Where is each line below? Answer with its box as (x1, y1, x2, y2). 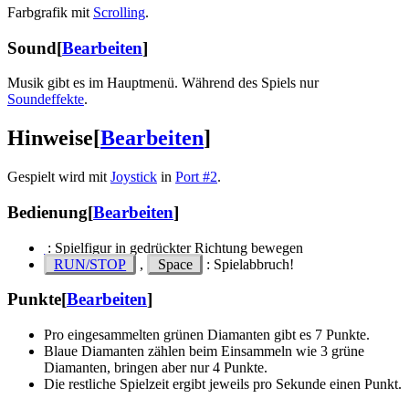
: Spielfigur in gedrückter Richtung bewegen (47, 239, 303, 256)
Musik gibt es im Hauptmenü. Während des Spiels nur (7, 75, 319, 91)
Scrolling (93, 5, 145, 21)
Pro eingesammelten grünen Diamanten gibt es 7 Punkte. (44, 327, 370, 343)
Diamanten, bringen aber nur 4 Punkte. (44, 360, 267, 376)
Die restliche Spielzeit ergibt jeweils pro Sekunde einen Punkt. (44, 376, 402, 393)
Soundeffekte (7, 91, 84, 108)
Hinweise (7, 126, 93, 151)
